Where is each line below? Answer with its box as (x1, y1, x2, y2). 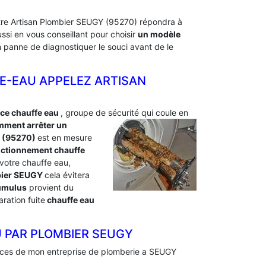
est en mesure (37, 132, 92, 142)
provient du (27, 182, 74, 192)
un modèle (138, 29, 180, 39)
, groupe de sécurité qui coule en (61, 107, 188, 118)
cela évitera (45, 170, 90, 180)
